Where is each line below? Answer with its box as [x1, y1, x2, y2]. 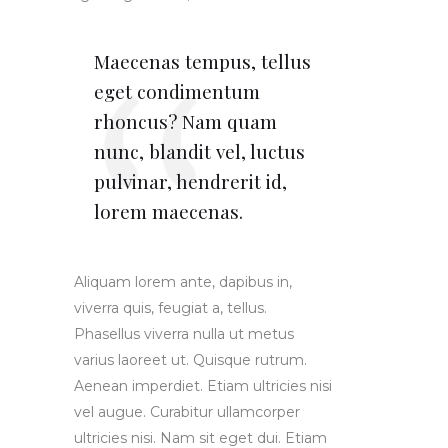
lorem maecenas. [94, 198, 243, 225]
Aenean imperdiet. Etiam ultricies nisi [74, 377, 332, 396]
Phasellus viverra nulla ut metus [74, 325, 294, 344]
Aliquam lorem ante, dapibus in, [74, 273, 292, 292]
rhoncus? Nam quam [94, 108, 277, 135]
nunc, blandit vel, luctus [94, 138, 305, 165]
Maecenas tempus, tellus [94, 48, 311, 75]
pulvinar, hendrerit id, [94, 168, 287, 195]
